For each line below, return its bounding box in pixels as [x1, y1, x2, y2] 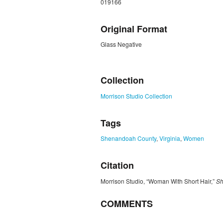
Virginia [159, 134, 180, 143]
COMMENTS [101, 197, 153, 210]
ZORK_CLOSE [101, 58, 141, 67]
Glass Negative [101, 40, 142, 49]
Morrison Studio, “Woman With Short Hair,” [101, 176, 216, 185]
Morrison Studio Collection [101, 91, 172, 100]
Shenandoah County [101, 134, 156, 143]
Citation [101, 159, 134, 172]
